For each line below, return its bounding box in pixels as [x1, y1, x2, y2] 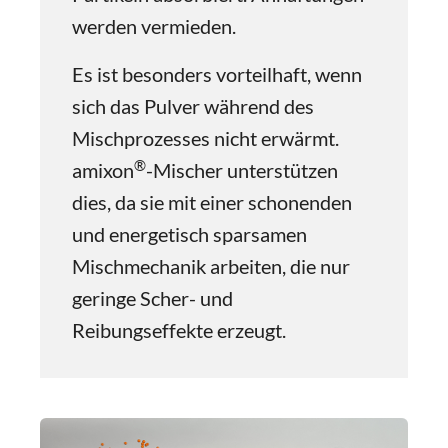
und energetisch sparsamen [72, 222, 307, 246]
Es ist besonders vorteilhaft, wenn [72, 62, 362, 86]
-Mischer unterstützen [146, 158, 338, 182]
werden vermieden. [72, 14, 236, 38]
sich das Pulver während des [72, 94, 314, 118]
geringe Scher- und [72, 286, 233, 310]
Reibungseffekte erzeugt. [72, 318, 286, 342]
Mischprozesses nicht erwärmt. [72, 126, 339, 150]
